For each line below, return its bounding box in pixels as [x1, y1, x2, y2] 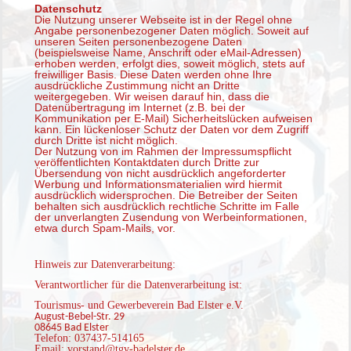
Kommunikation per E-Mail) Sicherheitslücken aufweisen [34, 112, 313, 125]
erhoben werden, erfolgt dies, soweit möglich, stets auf [34, 57, 305, 71]
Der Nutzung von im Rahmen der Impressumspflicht [34, 145, 291, 158]
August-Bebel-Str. [34, 311, 111, 324]
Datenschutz [34, 2, 102, 16]
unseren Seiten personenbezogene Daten [34, 35, 242, 49]
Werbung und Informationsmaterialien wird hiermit [34, 178, 282, 191]
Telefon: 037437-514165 [34, 332, 144, 345]
